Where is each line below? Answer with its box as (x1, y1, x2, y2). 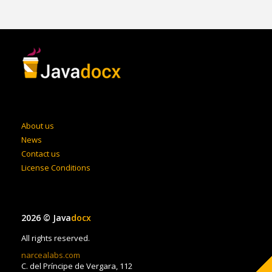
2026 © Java (21, 212, 71, 223)
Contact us (21, 148, 60, 159)
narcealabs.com (21, 250, 80, 260)
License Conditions (21, 162, 90, 173)
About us (21, 120, 54, 131)
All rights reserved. (21, 233, 90, 243)
